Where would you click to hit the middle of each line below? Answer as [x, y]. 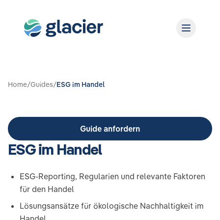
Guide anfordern [110, 129]
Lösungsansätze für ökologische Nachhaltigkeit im [112, 206]
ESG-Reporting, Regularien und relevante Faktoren [112, 176]
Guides [42, 84]
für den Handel [47, 189]
